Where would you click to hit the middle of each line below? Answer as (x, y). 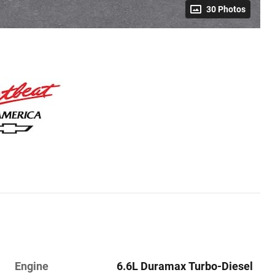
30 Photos (226, 9)
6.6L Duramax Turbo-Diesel (185, 266)
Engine (32, 266)
